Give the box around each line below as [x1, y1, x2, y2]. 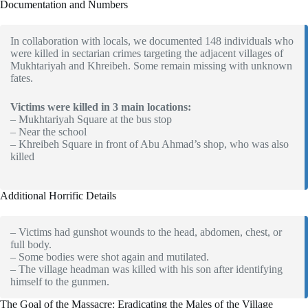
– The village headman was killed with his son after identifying [10, 263, 283, 276]
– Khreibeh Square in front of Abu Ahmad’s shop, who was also [10, 138, 289, 151]
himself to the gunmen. [10, 276, 109, 288]
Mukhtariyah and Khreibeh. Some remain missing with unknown [10, 60, 292, 72]
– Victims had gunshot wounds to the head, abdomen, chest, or [10, 226, 282, 239]
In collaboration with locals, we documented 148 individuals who [10, 35, 294, 47]
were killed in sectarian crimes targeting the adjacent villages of [10, 47, 283, 60]
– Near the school [10, 126, 87, 138]
